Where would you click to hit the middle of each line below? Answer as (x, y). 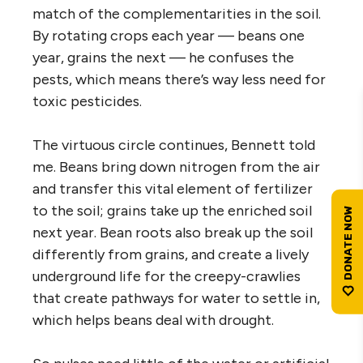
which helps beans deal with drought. (153, 320)
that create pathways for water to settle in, (176, 298)
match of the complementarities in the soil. (177, 13)
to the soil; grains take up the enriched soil (172, 210)
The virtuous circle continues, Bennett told (174, 145)
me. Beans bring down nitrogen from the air (176, 167)
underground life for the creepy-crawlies (167, 276)
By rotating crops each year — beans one (169, 35)
